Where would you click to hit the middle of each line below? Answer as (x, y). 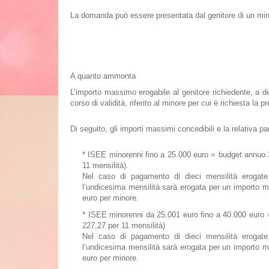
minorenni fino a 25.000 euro (158, 155)
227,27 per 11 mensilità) (124, 225)
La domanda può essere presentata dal (139, 15)
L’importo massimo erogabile (120, 92)
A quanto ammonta (103, 76)
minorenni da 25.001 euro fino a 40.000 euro (186, 215)
